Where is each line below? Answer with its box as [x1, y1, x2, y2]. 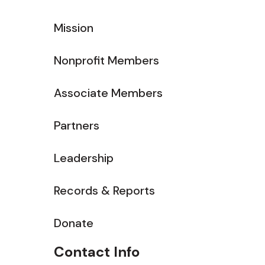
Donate [54, 215, 93, 231]
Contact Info [54, 242, 140, 261]
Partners [54, 118, 99, 133]
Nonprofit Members [54, 53, 159, 68]
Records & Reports [54, 183, 155, 198]
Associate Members [54, 85, 163, 101]
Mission [54, 20, 93, 35]
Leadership [54, 150, 114, 166]
